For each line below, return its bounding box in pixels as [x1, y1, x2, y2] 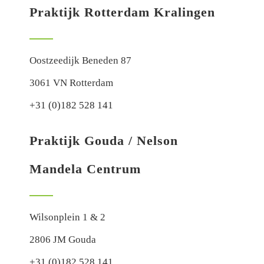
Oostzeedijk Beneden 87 [29, 55, 131, 67]
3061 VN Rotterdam [29, 77, 113, 89]
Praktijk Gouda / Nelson [29, 133, 178, 148]
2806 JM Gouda [29, 234, 96, 246]
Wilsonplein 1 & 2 [29, 212, 105, 223]
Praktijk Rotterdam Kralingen [29, 5, 215, 20]
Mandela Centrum [29, 161, 141, 177]
